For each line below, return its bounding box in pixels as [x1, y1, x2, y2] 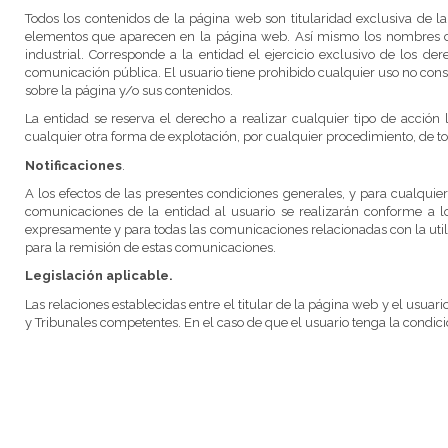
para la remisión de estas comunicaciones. [24, 239, 276, 255]
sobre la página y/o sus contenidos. [24, 82, 233, 98]
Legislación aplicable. [24, 268, 173, 284]
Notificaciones [24, 157, 122, 173]
